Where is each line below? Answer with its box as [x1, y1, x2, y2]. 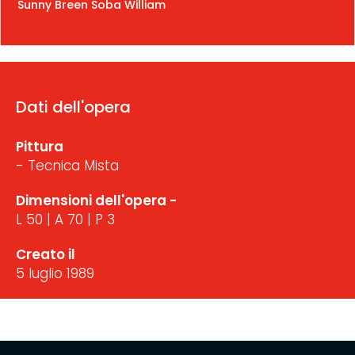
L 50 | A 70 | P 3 [16, 209, 115, 229]
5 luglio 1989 [16, 263, 94, 283]
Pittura [16, 136, 63, 156]
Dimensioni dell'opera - [16, 190, 177, 210]
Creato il [16, 244, 75, 264]
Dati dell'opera [16, 95, 131, 118]
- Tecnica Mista [16, 155, 119, 175]
